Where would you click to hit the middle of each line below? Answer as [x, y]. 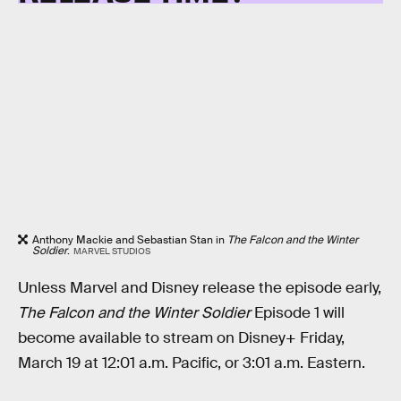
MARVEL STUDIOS [111, 252]
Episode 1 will [298, 312]
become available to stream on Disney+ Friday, [181, 337]
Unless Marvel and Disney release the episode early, [200, 287]
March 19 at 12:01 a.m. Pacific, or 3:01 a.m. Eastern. [192, 363]
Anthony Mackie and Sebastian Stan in [130, 240]
